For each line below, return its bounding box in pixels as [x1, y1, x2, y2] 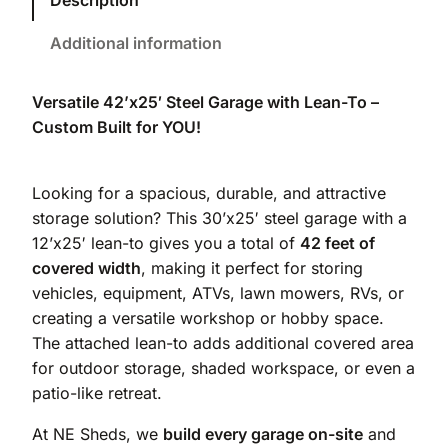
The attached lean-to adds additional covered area [32, 332, 414, 353]
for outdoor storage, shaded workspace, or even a [32, 357, 415, 378]
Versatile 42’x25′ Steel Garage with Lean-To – [32, 91, 379, 112]
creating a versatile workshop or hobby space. [32, 307, 384, 328]
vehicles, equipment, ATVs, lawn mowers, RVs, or [32, 282, 404, 303]
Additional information [50, 33, 222, 54]
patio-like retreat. [32, 382, 162, 403]
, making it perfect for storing [141, 257, 363, 278]
